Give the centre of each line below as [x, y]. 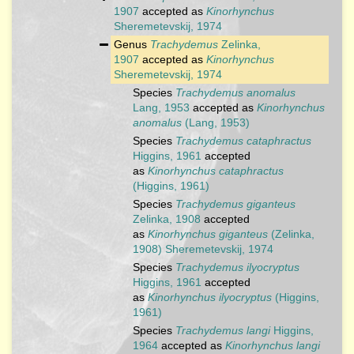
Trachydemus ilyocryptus [237, 267]
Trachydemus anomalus [235, 92]
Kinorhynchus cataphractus [216, 171]
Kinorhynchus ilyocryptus [210, 297]
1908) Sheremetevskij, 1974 [203, 249]
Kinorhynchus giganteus [208, 234]
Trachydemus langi [223, 330]
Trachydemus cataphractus [243, 141]
